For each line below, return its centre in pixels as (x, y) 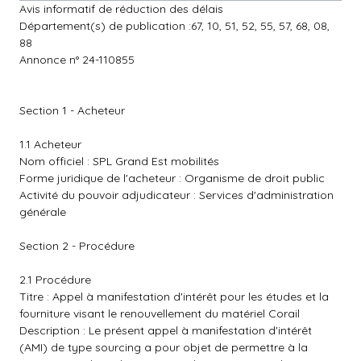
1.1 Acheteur (50, 144)
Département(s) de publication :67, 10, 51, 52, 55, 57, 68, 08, (174, 26)
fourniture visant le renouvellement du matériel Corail (160, 313)
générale (43, 212)
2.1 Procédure (55, 280)
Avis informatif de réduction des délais (121, 9)
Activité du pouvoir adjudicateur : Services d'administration (176, 195)
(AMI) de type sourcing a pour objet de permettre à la (164, 347)
